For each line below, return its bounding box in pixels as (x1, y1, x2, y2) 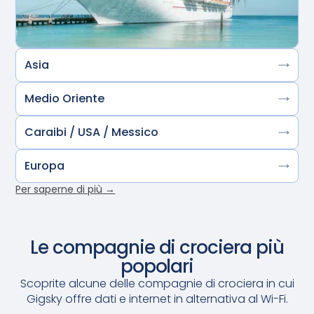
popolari (120, 253, 194, 279)
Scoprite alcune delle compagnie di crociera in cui (20, 275, 294, 292)
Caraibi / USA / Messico (25, 123, 159, 140)
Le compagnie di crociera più (30, 234, 284, 260)
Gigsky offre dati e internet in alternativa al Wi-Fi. (26, 290, 288, 307)
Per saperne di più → (15, 182, 116, 196)
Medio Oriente (25, 90, 105, 107)
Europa (25, 157, 65, 174)
